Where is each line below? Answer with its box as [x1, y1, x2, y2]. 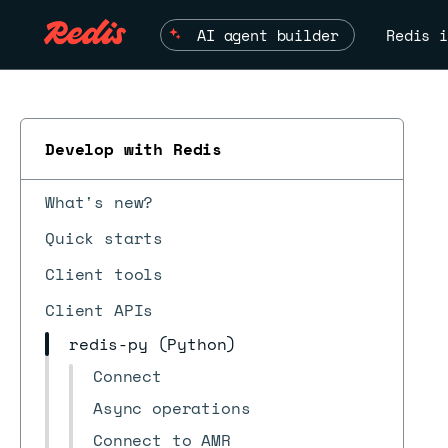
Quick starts [45, 226, 164, 250]
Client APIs [45, 298, 154, 322]
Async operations [93, 396, 251, 420]
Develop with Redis [45, 137, 223, 161]
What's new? [45, 190, 154, 214]
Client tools [45, 262, 164, 286]
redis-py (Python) [69, 332, 237, 356]
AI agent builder [197, 23, 339, 46]
